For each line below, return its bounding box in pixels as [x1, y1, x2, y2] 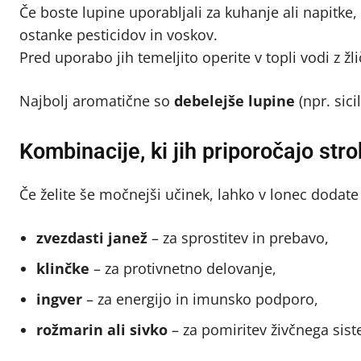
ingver [36, 288, 82, 309]
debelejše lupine [174, 90, 295, 110]
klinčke [36, 258, 89, 278]
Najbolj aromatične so [19, 90, 174, 110]
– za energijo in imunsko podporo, [82, 288, 318, 309]
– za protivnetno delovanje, [89, 258, 276, 278]
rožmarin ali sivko [36, 319, 168, 339]
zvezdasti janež [36, 227, 147, 247]
